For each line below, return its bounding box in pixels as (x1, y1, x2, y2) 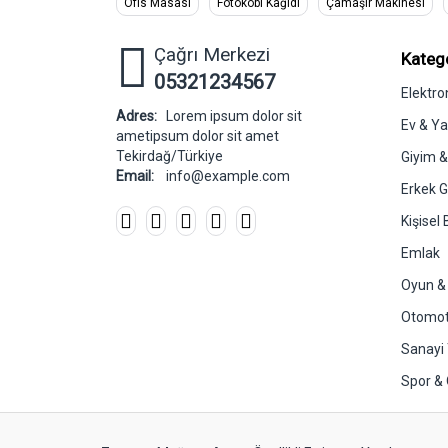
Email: (115, 168, 154, 185)
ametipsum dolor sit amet (115, 128, 279, 145)
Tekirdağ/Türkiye (115, 148, 223, 165)
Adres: (115, 108, 157, 125)
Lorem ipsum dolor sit (165, 108, 302, 125)
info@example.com (165, 168, 290, 185)
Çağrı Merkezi (153, 43, 270, 67)
